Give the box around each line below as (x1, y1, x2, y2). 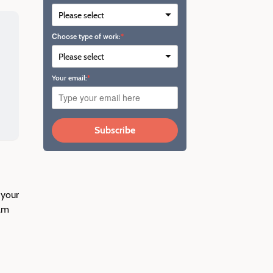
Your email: (52, 73, 87, 83)
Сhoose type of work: (52, 32, 121, 41)
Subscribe (94, 124, 135, 136)
